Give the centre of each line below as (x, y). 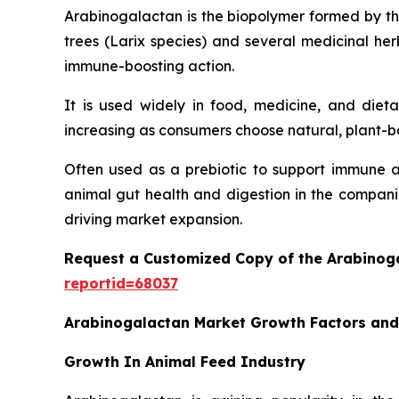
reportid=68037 (121, 283)
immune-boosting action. (149, 66)
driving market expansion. (153, 219)
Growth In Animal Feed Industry (185, 362)
